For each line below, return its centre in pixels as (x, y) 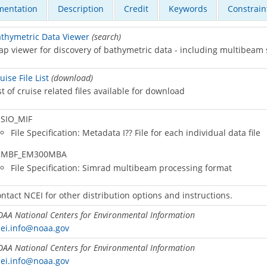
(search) (106, 37)
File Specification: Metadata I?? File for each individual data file (135, 133)
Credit (136, 9)
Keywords (188, 9)
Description (81, 9)
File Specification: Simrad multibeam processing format (121, 167)
